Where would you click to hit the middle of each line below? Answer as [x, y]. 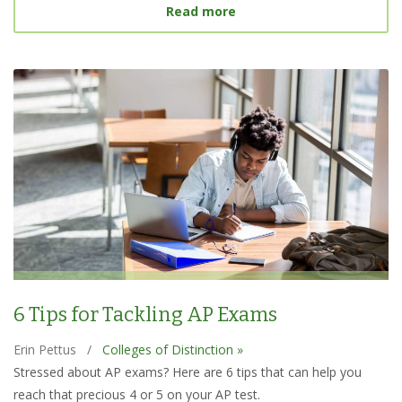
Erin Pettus [45, 350]
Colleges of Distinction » [173, 350]
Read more [201, 11]
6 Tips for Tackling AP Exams [145, 314]
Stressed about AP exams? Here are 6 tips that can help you [188, 372]
